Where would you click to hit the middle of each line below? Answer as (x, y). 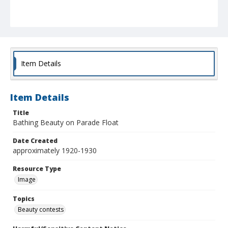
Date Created (35, 141)
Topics (24, 199)
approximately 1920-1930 (55, 151)
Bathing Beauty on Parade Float (66, 123)
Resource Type (37, 169)
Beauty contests (41, 210)
